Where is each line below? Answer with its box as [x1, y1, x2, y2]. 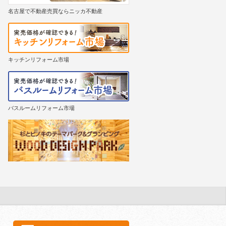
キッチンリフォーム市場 [8, 56, 69, 63]
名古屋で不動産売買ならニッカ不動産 [8, 8, 102, 14]
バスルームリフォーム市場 [8, 105, 75, 111]
